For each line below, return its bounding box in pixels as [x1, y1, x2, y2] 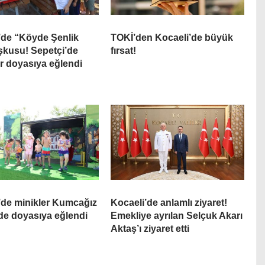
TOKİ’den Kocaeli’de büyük [110, 32, 233, 43]
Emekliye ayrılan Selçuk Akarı [110, 210, 243, 221]
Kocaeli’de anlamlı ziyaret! [110, 197, 227, 208]
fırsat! [110, 45, 136, 56]
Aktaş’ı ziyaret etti [110, 223, 189, 234]
